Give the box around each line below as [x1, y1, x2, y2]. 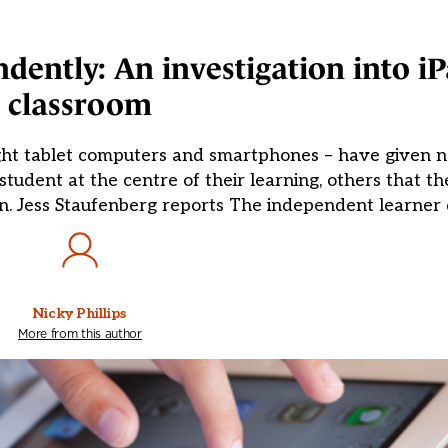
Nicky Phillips [33, 305, 127, 323]
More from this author [18, 325, 142, 343]
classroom [8, 88, 152, 122]
